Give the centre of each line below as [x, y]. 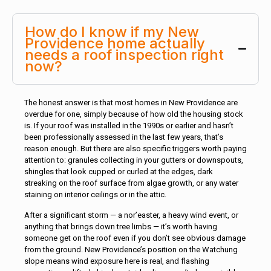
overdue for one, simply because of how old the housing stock [134, 114]
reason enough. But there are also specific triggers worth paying [135, 148]
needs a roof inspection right [124, 54]
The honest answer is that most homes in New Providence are [131, 102]
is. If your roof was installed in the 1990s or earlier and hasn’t [129, 125]
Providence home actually [115, 43]
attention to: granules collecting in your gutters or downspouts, [134, 160]
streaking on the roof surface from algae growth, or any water [131, 183]
